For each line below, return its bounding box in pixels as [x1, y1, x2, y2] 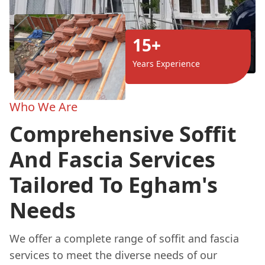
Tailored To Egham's [9, 170, 218, 199]
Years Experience [132, 58, 200, 70]
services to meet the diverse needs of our [9, 247, 217, 262]
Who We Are [9, 98, 77, 115]
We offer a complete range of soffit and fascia [9, 231, 239, 245]
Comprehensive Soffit [9, 119, 237, 148]
